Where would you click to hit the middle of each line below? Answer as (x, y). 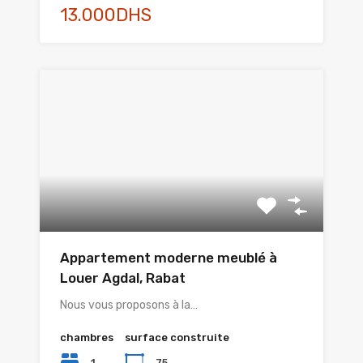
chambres (87, 338)
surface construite (177, 338)
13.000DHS (106, 15)
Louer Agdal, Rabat (123, 278)
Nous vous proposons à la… (129, 305)
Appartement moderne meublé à (169, 258)
